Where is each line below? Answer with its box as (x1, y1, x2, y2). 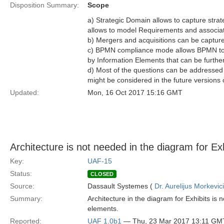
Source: (10, 182, 34, 190)
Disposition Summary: (10, 1, 79, 9)
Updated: (10, 88, 39, 96)
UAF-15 (87, 157, 112, 165)
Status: (10, 169, 32, 177)
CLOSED (90, 171, 113, 177)
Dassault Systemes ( (87, 182, 154, 190)
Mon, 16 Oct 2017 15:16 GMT (87, 88, 182, 96)
